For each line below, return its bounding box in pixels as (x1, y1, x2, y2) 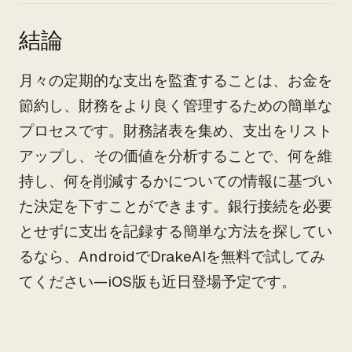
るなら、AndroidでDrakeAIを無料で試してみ (19, 247, 325, 266)
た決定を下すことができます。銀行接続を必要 (19, 196, 332, 216)
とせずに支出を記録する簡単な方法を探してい (19, 222, 332, 241)
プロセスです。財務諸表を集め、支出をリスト (19, 121, 332, 141)
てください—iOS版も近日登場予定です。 (19, 272, 296, 291)
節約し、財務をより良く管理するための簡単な (19, 96, 332, 115)
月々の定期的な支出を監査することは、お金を (19, 71, 332, 90)
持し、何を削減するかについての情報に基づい (19, 171, 332, 191)
